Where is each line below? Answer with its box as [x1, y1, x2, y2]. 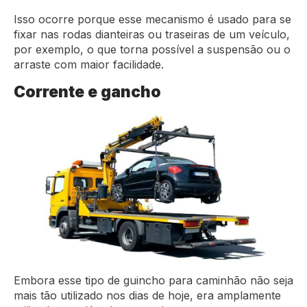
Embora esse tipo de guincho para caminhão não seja [14, 273, 293, 288]
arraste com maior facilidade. [14, 57, 167, 71]
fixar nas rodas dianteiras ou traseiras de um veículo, [14, 27, 290, 41]
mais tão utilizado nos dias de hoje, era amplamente [14, 288, 281, 303]
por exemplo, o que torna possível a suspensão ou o [14, 42, 291, 56]
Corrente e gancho [14, 82, 161, 101]
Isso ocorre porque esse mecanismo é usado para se [14, 12, 291, 26]
